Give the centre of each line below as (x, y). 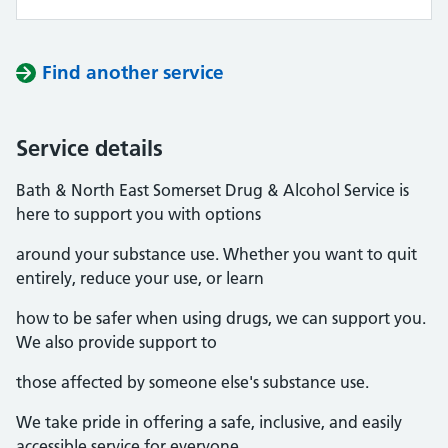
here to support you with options (138, 214)
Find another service (133, 72)
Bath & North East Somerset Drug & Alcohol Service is (212, 190)
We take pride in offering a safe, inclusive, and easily (209, 422)
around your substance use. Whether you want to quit (216, 254)
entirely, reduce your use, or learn (140, 278)
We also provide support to (116, 342)
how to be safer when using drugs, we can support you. (221, 318)
